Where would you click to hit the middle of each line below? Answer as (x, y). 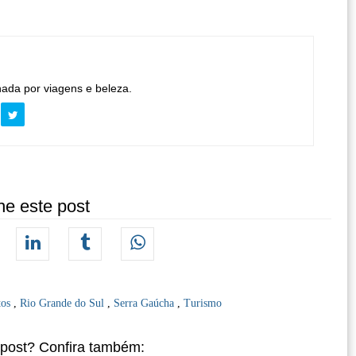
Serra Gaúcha (146, 303)
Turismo (203, 303)
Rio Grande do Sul (64, 303)
